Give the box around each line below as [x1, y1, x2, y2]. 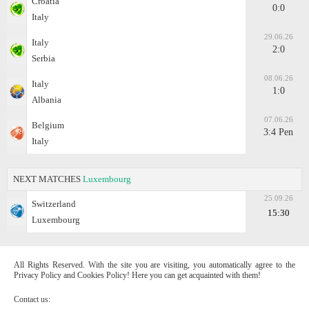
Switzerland [32, 198, 76, 209]
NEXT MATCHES [13, 173, 83, 184]
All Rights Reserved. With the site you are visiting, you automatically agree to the [14, 259, 295, 270]
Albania [32, 94, 61, 105]
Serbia [32, 52, 55, 63]
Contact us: [14, 294, 50, 304]
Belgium [32, 119, 64, 130]
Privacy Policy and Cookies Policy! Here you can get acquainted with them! [14, 270, 261, 280]
